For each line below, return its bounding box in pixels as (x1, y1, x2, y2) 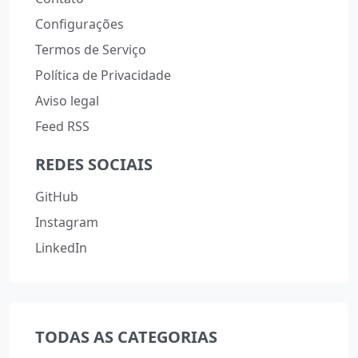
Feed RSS (35, 117, 89, 136)
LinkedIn (35, 239, 87, 257)
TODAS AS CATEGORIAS (35, 326, 217, 348)
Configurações (35, 15, 124, 34)
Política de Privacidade (35, 66, 171, 85)
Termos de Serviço (35, 41, 146, 59)
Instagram (35, 213, 98, 232)
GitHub (35, 188, 78, 206)
